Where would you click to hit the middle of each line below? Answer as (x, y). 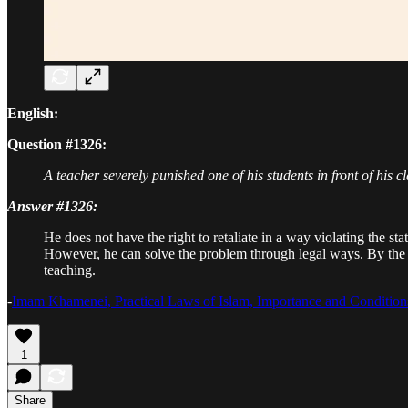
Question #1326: (57, 144)
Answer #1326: (52, 206)
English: (33, 113)
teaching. (70, 270)
